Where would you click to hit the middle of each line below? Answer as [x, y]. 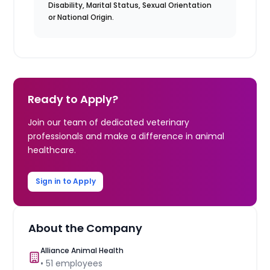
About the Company [86, 228]
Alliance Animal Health [82, 250]
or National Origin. [81, 17]
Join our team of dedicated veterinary [109, 122]
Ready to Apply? [73, 99]
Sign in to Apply [65, 181]
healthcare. [52, 150]
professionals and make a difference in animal [126, 136]
